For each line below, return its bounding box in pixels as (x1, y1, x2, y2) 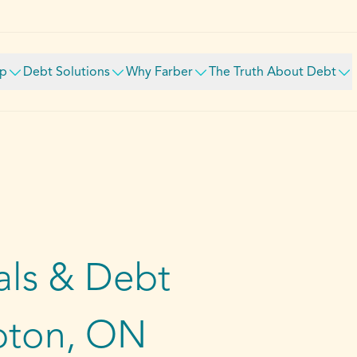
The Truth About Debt (208, 66, 336, 79)
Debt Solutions (22, 66, 110, 79)
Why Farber (125, 66, 193, 79)
